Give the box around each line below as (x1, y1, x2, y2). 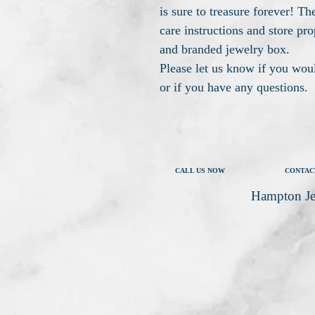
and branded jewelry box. (160, 42, 290, 56)
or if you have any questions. (160, 80, 308, 94)
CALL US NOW (174, 167, 225, 174)
